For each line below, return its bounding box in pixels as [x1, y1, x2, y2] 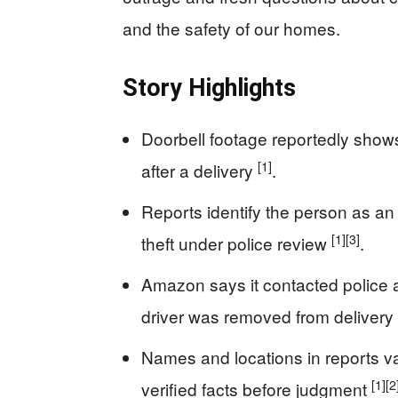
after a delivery [141, 158, 258, 183]
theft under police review [141, 231, 331, 256]
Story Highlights [123, 74, 296, 103]
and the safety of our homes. [123, 16, 340, 41]
